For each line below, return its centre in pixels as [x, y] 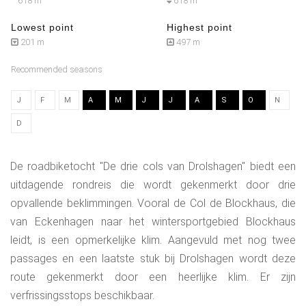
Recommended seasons [57, 70]
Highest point [199, 28]
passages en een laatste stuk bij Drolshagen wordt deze [153, 259]
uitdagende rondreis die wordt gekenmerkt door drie [153, 185]
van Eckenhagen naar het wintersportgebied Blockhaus [153, 222]
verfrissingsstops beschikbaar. [82, 296]
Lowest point [42, 28]
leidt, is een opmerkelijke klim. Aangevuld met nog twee [153, 240]
